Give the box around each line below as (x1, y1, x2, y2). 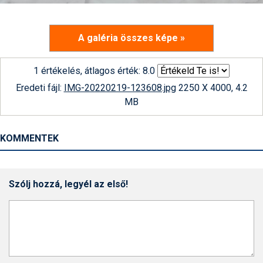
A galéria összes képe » (78, 32, 185, 43)
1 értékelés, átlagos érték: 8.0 (33, 65, 155, 76)
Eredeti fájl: (15, 82, 64, 93)
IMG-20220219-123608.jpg (63, 82, 176, 93)
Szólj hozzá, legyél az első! (9, 178, 128, 190)
